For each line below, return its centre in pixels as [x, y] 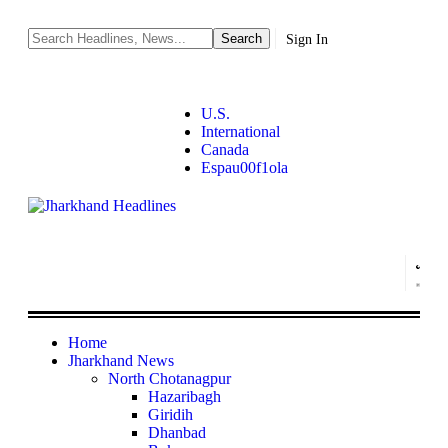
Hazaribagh [184, 396]
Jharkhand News [121, 360]
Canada [224, 149]
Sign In [307, 39]
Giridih [170, 414]
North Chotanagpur [169, 378]
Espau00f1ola [244, 167]
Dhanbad [177, 432]
